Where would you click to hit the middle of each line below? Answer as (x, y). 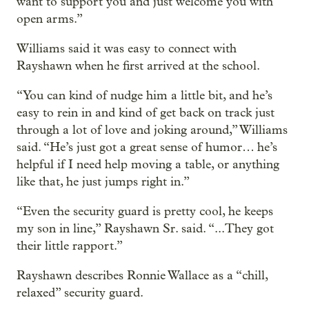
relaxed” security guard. (80, 292)
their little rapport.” (70, 246)
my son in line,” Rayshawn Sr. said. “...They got (145, 228)
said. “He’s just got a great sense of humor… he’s (147, 147)
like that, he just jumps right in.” (103, 181)
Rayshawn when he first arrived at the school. (138, 66)
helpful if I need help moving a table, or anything (148, 164)
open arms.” (50, 19)
